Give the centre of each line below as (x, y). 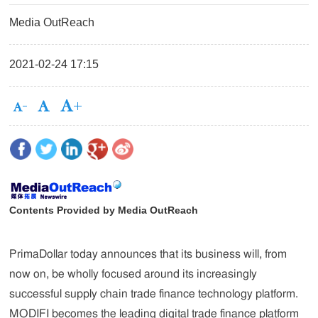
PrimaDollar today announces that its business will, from (148, 254)
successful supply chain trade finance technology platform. (154, 294)
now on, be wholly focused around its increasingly (133, 274)
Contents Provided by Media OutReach (104, 210)
